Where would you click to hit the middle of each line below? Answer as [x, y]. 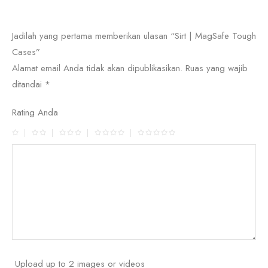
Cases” [26, 52]
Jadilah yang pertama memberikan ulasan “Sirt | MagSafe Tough [134, 36]
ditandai [28, 84]
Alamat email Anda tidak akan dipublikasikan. [97, 68]
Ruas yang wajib [217, 68]
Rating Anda [35, 112]
